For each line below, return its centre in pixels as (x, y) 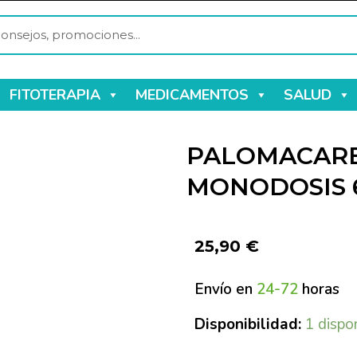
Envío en (226, 290)
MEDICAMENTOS (192, 95)
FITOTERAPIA (55, 95)
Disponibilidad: (248, 324)
